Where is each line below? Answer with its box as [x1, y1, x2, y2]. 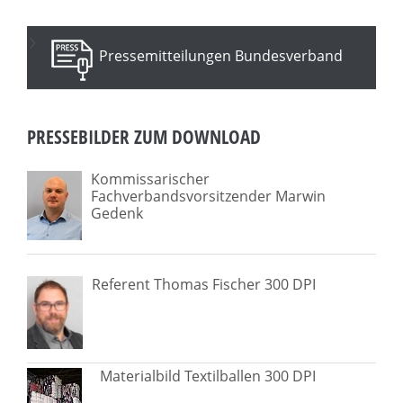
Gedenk [91, 202, 143, 223]
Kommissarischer [91, 168, 210, 189]
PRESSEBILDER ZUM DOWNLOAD [27, 123, 261, 149]
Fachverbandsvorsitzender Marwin [91, 185, 326, 206]
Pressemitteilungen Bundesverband [99, 46, 343, 67]
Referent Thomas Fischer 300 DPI [92, 273, 316, 294]
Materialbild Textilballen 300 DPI [100, 366, 316, 387]
